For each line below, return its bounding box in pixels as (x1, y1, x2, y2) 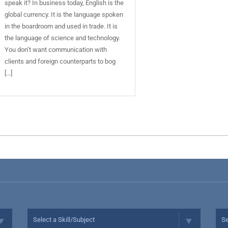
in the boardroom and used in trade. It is (5, 22, 118, 31)
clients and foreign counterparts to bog (5, 58, 116, 66)
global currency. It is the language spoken (5, 11, 124, 19)
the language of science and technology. (5, 34, 121, 42)
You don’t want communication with (5, 46, 107, 54)
